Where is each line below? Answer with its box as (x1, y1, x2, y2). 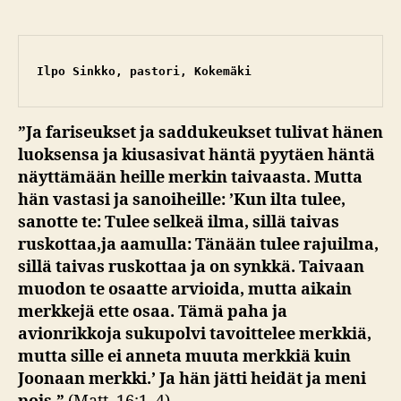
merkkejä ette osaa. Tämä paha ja (18, 301, 287, 322)
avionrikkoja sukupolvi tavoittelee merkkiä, (18, 323, 371, 345)
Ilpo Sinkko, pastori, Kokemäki (37, 64, 252, 78)
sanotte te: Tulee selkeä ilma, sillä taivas (18, 211, 339, 233)
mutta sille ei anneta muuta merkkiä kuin (18, 346, 351, 367)
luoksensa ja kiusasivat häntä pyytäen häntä (18, 144, 375, 166)
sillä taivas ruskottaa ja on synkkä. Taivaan (18, 256, 364, 277)
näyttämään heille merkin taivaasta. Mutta (18, 166, 363, 188)
